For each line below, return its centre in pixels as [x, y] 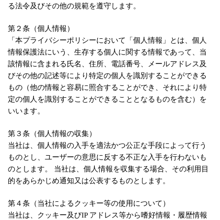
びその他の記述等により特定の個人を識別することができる [107, 76]
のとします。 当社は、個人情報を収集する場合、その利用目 [108, 169]
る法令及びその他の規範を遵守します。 [74, 6]
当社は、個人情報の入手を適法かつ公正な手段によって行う [107, 145]
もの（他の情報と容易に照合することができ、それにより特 [107, 87]
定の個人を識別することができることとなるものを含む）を [107, 99]
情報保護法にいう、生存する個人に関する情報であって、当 [107, 52]
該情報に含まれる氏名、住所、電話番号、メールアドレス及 [107, 64]
